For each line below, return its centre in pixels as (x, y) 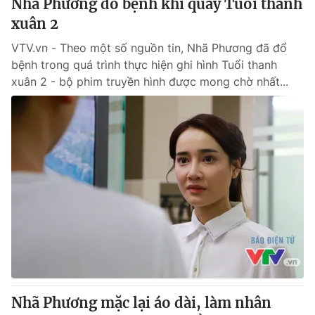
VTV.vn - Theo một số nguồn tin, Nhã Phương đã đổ (149, 48)
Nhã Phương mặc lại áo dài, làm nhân (141, 303)
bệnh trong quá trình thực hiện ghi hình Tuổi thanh (144, 65)
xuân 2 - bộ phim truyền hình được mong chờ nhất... (150, 82)
